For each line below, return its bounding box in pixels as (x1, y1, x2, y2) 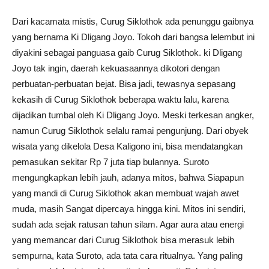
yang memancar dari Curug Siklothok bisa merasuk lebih (12, 235, 234, 245)
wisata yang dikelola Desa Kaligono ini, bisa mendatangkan (12, 141, 243, 151)
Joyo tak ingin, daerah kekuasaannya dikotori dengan (12, 63, 220, 73)
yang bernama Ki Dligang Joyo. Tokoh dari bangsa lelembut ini (12, 32, 255, 42)
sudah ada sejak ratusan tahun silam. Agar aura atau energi (12, 219, 244, 229)
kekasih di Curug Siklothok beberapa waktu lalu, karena (12, 94, 229, 104)
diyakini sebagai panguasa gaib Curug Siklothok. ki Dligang (12, 47, 242, 58)
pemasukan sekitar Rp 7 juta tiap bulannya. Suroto (12, 157, 209, 167)
